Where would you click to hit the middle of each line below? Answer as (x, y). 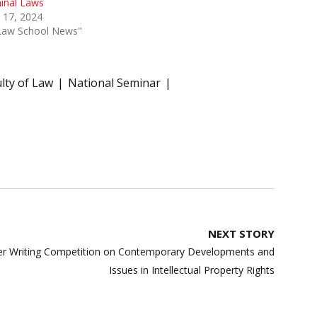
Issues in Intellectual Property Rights (192, 270)
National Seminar (114, 83)
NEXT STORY (241, 234)
